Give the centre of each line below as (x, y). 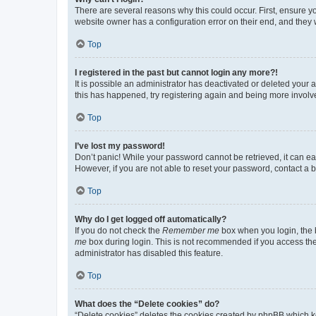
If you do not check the (119, 230)
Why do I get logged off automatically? (151, 219)
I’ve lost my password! (120, 146)
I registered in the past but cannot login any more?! (176, 72)
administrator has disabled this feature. (149, 253)
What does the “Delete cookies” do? (147, 304)
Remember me (191, 230)
